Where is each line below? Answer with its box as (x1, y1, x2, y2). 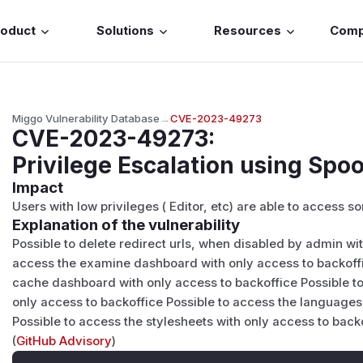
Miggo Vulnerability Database (12, 111, 160, 125)
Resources (214, 23, 282, 39)
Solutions (96, 23, 154, 39)
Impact (12, 177, 64, 197)
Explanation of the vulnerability (12, 215, 241, 234)
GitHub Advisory (16, 333, 113, 348)
